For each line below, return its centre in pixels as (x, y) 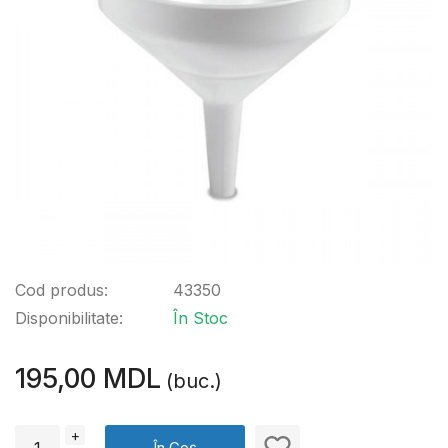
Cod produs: (61, 290)
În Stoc (200, 318)
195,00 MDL (88, 378)
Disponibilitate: (69, 318)
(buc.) (194, 381)
